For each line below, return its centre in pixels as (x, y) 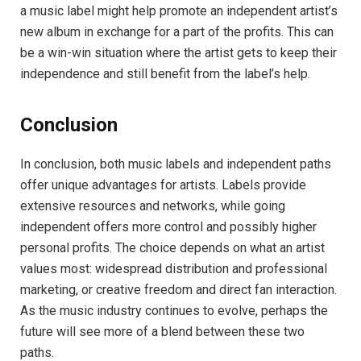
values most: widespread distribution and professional (174, 269)
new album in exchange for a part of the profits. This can (177, 32)
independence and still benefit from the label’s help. (165, 74)
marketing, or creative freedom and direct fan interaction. (178, 290)
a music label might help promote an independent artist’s (179, 11)
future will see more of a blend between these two (162, 332)
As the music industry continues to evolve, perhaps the (174, 311)
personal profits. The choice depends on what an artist (172, 248)
